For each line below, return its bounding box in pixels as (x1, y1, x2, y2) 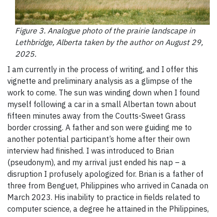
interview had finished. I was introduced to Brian (7, 146, 174, 156)
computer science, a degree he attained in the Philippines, (7, 204, 209, 214)
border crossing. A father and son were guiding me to (7, 123, 192, 133)
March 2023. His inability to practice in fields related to (7, 192, 200, 202)
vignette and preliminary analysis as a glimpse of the (7, 76, 192, 86)
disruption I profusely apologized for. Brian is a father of (7, 169, 203, 179)
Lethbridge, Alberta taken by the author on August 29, (15, 37, 203, 47)
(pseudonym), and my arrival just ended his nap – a (7, 157, 186, 168)
